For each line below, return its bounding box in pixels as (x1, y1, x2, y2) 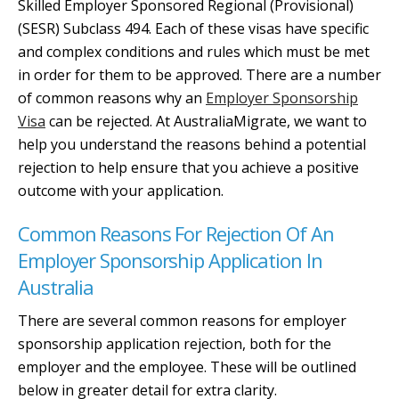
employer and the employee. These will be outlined (18, 357, 356, 377)
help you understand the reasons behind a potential (18, 134, 366, 154)
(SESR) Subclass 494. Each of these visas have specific (18, 19, 369, 38)
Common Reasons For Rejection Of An (18, 220, 334, 247)
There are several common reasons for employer (18, 311, 346, 330)
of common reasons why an (18, 88, 206, 108)
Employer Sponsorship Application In (18, 247, 322, 273)
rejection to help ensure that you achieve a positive (18, 158, 359, 177)
